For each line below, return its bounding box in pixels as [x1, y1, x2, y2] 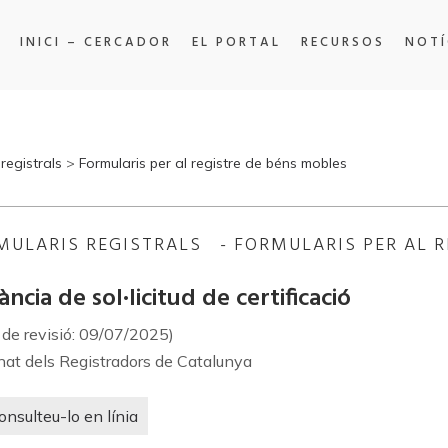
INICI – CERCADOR [19, 31, 172, 53]
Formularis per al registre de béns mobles [79, 154, 347, 172]
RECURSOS [300, 31, 385, 53]
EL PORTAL [191, 31, 281, 53]
